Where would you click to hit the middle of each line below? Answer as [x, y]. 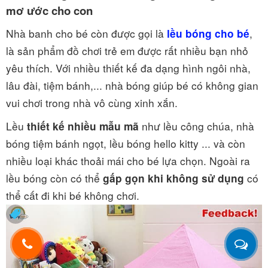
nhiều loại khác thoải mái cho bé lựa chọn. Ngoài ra [128, 161]
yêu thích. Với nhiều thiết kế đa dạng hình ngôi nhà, [128, 68]
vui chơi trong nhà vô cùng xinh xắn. [93, 103]
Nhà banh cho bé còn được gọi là [86, 33]
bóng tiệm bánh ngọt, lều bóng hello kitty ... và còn [126, 143]
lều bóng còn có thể [54, 178]
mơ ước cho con [49, 10]
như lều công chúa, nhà [197, 126]
